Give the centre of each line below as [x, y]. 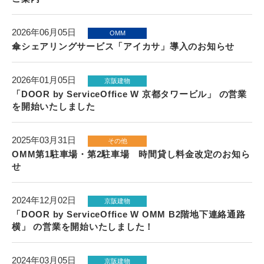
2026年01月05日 [44, 80]
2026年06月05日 [44, 32]
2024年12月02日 [44, 200]
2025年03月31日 [44, 140]
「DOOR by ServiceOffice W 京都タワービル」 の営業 [129, 94]
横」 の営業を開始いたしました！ [83, 227]
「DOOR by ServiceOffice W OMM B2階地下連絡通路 [129, 214]
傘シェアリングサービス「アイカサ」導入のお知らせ [123, 46]
